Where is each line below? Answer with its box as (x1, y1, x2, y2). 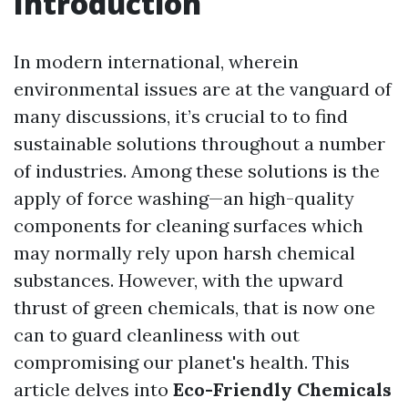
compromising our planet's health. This (14, 351, 350, 373)
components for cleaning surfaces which (14, 214, 363, 237)
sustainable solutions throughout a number (14, 132, 385, 155)
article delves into (14, 378, 173, 401)
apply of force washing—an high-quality (14, 187, 354, 209)
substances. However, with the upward (14, 269, 343, 291)
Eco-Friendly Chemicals (173, 378, 392, 401)
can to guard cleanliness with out (14, 323, 300, 346)
